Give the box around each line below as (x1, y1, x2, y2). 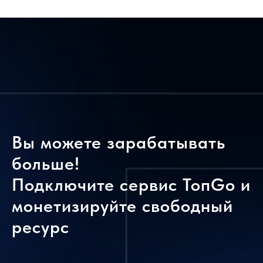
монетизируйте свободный (12, 195, 233, 216)
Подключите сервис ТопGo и (12, 174, 251, 195)
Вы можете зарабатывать (12, 131, 225, 153)
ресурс (12, 216, 69, 237)
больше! (12, 153, 80, 174)
